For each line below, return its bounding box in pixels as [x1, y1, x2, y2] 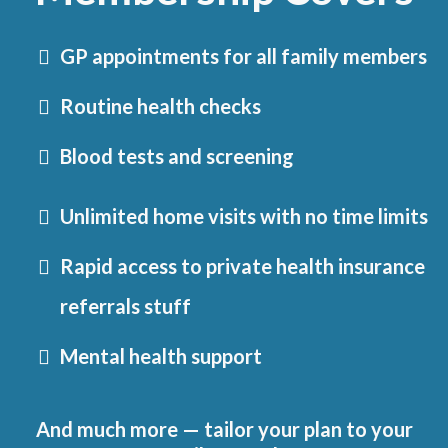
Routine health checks [60, 94, 261, 119]
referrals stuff [60, 294, 191, 319]
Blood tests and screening [60, 144, 294, 169]
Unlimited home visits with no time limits [60, 204, 428, 229]
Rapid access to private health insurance [60, 254, 425, 279]
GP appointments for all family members [60, 44, 427, 69]
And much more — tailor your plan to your [35, 417, 413, 442]
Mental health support [60, 344, 262, 369]
